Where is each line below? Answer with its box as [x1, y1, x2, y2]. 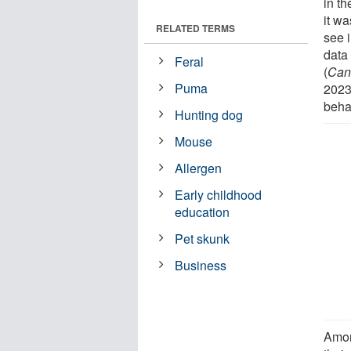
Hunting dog [175, 105, 244, 124]
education [175, 202, 230, 221]
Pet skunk [175, 229, 230, 248]
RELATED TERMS [156, 20, 235, 35]
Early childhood [175, 185, 262, 204]
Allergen [175, 158, 223, 177]
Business [175, 255, 227, 274]
